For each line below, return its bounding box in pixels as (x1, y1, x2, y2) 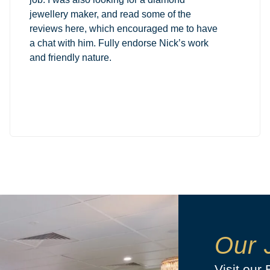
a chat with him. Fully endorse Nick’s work (29, 37, 209, 48)
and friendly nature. (29, 52, 111, 63)
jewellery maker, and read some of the (29, 8, 191, 19)
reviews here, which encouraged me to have (29, 23, 218, 34)
